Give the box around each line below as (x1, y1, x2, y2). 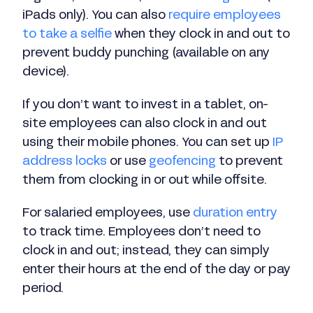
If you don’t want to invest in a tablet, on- (22, 99, 269, 112)
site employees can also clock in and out (22, 118, 267, 131)
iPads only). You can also (22, 10, 168, 22)
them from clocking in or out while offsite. (22, 175, 267, 187)
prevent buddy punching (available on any (22, 48, 270, 60)
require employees (168, 10, 281, 22)
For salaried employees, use (22, 208, 193, 220)
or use (107, 156, 149, 168)
